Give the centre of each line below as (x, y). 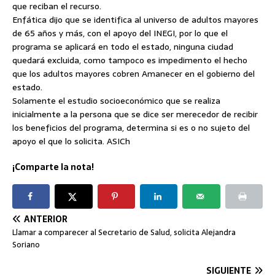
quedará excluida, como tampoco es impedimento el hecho (130, 60)
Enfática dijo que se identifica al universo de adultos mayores (135, 20)
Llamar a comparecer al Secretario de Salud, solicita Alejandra (124, 232)
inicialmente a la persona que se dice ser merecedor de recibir (135, 114)
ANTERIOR (46, 219)
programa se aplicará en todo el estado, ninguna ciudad (123, 47)
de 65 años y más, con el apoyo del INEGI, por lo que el (120, 33)
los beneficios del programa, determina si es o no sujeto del (131, 128)
